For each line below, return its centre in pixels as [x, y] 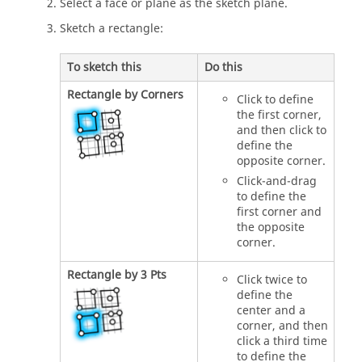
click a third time [282, 342]
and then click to [281, 131]
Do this [223, 68]
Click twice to [271, 280]
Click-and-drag [276, 182]
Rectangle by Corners [125, 95]
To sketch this [104, 68]
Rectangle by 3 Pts [116, 276]
